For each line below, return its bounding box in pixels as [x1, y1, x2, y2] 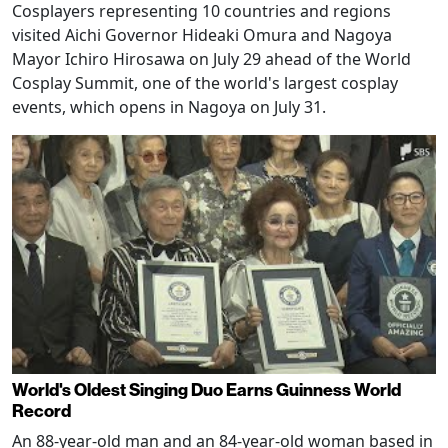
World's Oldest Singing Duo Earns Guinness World [12, 377, 401, 401]
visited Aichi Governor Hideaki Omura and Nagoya [12, 24, 392, 47]
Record [12, 398, 71, 422]
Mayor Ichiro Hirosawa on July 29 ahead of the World [12, 48, 411, 71]
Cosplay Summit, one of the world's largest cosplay [12, 72, 398, 95]
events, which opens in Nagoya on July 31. [12, 96, 326, 119]
